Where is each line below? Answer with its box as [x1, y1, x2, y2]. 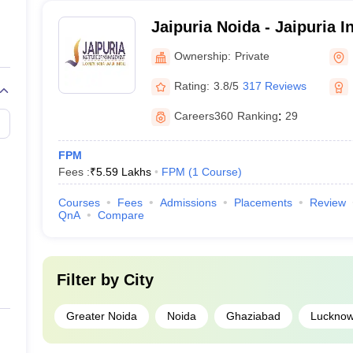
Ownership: [173, 49, 231, 62]
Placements [233, 196, 292, 209]
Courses [58, 196, 100, 209]
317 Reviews [242, 79, 307, 92]
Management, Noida [150, 39, 300, 56]
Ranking [236, 110, 278, 122]
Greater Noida [65, 310, 137, 322]
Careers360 [173, 110, 233, 122]
